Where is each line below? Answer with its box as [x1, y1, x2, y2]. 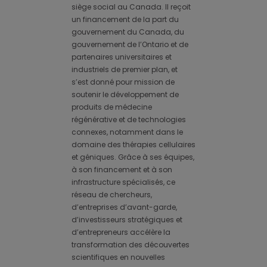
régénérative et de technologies [72, 114, 186, 125]
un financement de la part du [72, 14, 179, 25]
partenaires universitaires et [72, 52, 172, 63]
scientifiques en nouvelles [72, 252, 165, 263]
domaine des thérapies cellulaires [72, 139, 195, 150]
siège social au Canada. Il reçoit [72, 2, 191, 13]
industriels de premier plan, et [72, 64, 178, 75]
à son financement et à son [72, 164, 172, 175]
